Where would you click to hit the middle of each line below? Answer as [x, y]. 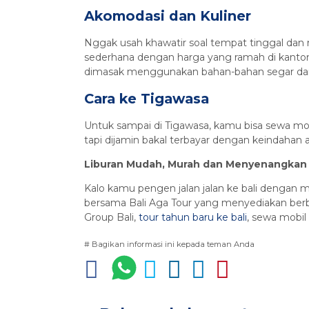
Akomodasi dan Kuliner [168, 16]
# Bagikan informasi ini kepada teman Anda [169, 245]
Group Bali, [111, 218]
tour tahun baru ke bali [193, 218]
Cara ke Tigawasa [147, 99]
